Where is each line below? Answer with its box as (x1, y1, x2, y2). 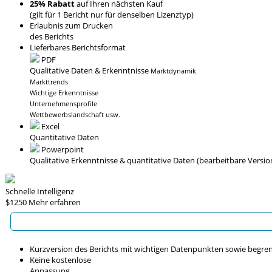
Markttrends (30, 77, 68, 86)
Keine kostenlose (30, 254, 91, 265)
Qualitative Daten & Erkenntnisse (30, 65, 149, 76)
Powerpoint (39, 144, 84, 155)
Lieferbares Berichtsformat (30, 42, 126, 53)
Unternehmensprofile (30, 99, 97, 108)
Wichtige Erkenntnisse (30, 88, 98, 97)
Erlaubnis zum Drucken (30, 20, 113, 31)
